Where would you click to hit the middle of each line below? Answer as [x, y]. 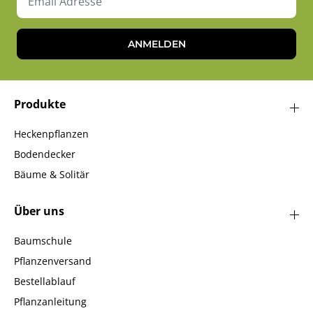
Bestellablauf [45, 281]
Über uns [39, 211]
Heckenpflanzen [51, 133]
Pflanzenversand [53, 261]
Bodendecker [45, 154]
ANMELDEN [156, 44]
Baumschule [43, 240]
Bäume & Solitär [52, 174]
